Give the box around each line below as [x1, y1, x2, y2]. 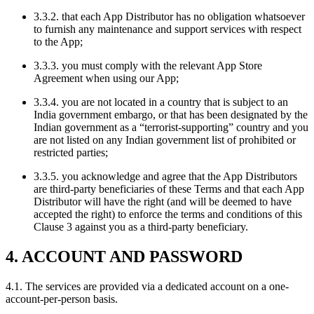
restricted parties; [34, 146, 108, 159]
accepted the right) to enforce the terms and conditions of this [34, 208, 302, 221]
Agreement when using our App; [34, 72, 179, 85]
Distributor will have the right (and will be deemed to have [34, 196, 292, 208]
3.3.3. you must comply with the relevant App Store [34, 60, 262, 72]
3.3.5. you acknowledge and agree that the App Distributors [34, 170, 297, 183]
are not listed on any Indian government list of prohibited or [34, 134, 296, 146]
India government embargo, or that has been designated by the [34, 109, 308, 121]
